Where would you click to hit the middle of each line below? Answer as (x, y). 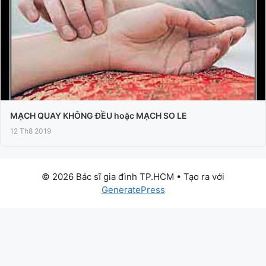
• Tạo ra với (199, 177)
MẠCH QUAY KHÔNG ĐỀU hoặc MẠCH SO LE (99, 116)
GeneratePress (133, 190)
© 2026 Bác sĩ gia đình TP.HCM (108, 177)
